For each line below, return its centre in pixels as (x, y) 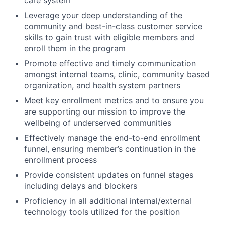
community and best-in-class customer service (113, 26)
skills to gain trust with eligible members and (109, 37)
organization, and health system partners (102, 85)
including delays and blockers (81, 186)
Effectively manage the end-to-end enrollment (112, 137)
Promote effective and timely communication (110, 63)
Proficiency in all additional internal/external (108, 201)
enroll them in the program (75, 48)
